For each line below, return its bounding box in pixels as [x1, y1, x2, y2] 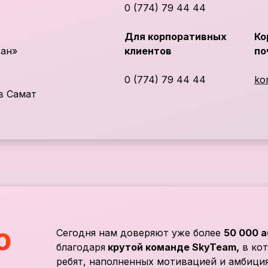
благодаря [56, 241, 105, 253]
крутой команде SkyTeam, [105, 241, 239, 253]
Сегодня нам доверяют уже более [56, 227, 224, 239]
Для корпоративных [124, 31, 227, 42]
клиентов [124, 45, 172, 57]
